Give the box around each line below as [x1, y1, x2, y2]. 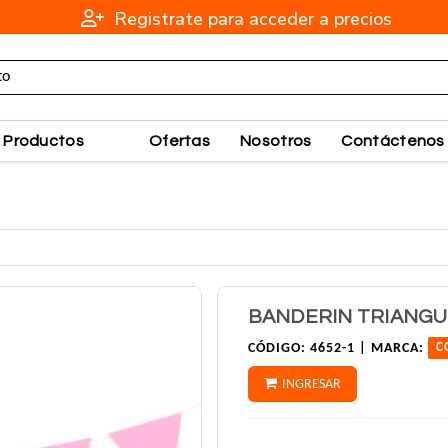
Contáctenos [341, 132, 445, 149]
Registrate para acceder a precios [109, 7, 392, 31]
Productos [3, 132, 84, 149]
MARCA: [370, 341, 424, 357]
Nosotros [240, 132, 312, 149]
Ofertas [148, 132, 211, 149]
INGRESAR [281, 377, 341, 393]
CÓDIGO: [247, 341, 306, 357]
